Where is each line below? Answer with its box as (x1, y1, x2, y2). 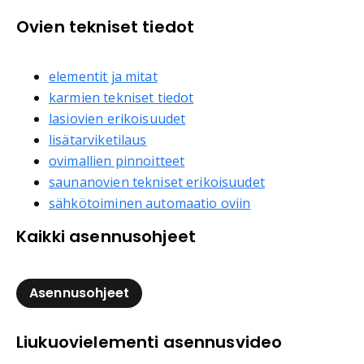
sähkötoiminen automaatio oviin (49, 193, 251, 212)
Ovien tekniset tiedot (16, 15, 195, 38)
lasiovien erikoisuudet (49, 109, 186, 128)
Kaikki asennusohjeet (16, 224, 196, 248)
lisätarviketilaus (49, 130, 147, 149)
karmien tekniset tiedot (49, 88, 194, 106)
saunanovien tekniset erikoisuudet (49, 172, 265, 191)
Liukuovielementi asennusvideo (16, 330, 283, 353)
